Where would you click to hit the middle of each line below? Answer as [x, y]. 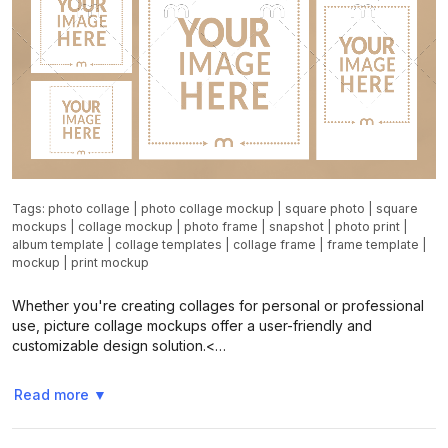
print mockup [110, 262]
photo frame [221, 226]
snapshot [296, 226]
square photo [325, 208]
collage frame [274, 244]
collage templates [168, 244]
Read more [51, 395]
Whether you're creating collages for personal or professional [218, 305]
